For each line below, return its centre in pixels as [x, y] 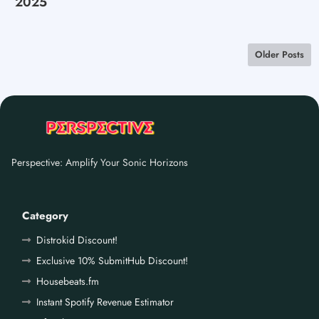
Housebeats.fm [68, 281]
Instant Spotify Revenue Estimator [105, 302]
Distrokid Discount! [77, 240]
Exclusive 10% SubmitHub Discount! [112, 260]
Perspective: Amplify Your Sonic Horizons [100, 162]
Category [45, 215]
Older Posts [279, 54]
